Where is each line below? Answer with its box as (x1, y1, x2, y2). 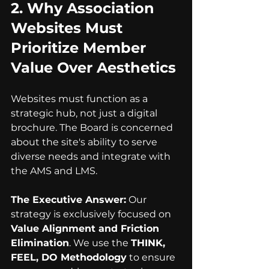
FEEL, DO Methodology (11, 252, 127, 263)
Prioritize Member (11, 39, 150, 56)
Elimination (11, 237, 69, 249)
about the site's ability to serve (11, 136, 160, 148)
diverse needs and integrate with (11, 151, 173, 162)
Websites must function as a (11, 93, 150, 104)
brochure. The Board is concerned (11, 122, 175, 133)
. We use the (69, 237, 131, 249)
